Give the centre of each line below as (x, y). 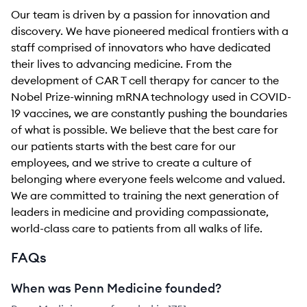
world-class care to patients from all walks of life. (137, 228)
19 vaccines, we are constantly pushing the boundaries (149, 113)
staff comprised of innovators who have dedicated (141, 47)
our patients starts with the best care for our (123, 146)
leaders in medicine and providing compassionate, (140, 212)
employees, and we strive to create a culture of (131, 162)
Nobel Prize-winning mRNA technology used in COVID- (151, 97)
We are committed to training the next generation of (145, 195)
